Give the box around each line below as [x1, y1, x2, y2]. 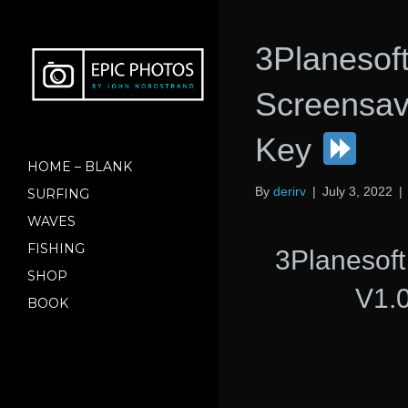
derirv [273, 184, 306, 199]
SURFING [27, 185, 89, 202]
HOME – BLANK [27, 158, 132, 175]
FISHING [27, 240, 85, 257]
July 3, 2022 [322, 184, 393, 199]
